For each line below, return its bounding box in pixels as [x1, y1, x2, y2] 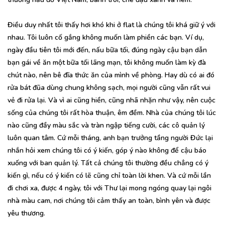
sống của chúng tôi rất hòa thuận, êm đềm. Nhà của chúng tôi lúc [8, 107, 216, 118]
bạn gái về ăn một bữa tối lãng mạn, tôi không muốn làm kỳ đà [8, 57, 206, 67]
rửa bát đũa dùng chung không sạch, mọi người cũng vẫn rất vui [8, 82, 210, 92]
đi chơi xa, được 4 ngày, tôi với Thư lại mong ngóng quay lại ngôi [8, 183, 211, 193]
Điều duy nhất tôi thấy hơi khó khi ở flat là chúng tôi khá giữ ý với [8, 20, 215, 30]
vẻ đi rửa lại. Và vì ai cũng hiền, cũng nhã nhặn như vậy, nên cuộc [8, 95, 215, 105]
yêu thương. [8, 208, 45, 218]
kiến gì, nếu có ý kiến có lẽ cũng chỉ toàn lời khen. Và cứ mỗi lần [8, 170, 211, 180]
